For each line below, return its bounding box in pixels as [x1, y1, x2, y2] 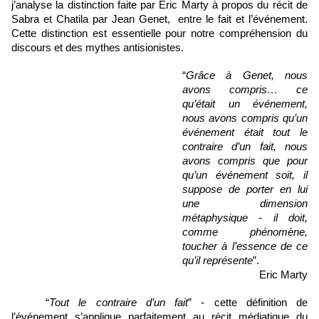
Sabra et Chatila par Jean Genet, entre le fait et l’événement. [11, 14, 308, 26]
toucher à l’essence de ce [182, 241, 308, 253]
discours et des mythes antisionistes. [11, 42, 184, 54]
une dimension [182, 198, 308, 210]
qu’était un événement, [182, 98, 308, 110]
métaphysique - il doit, [182, 212, 308, 224]
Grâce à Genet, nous [186, 70, 308, 82]
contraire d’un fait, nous [182, 141, 308, 153]
